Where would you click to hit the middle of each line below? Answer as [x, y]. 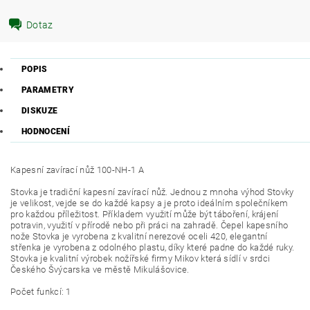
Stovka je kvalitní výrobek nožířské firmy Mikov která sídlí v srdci [140, 258]
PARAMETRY [48, 90]
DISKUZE [40, 111]
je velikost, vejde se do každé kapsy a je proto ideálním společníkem [149, 203]
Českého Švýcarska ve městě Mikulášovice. [100, 270]
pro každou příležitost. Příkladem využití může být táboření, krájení [145, 214]
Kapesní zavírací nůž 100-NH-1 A [77, 170]
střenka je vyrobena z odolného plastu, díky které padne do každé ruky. [153, 247]
